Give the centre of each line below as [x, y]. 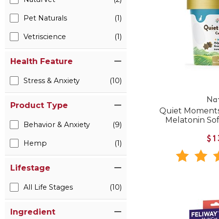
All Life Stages [48, 187]
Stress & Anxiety [52, 81]
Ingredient [33, 212]
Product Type [39, 105]
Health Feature [42, 61]
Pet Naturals [45, 18]
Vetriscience [45, 37]
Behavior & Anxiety [57, 125]
